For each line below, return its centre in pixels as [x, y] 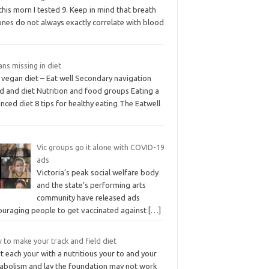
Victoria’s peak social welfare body [97, 172]
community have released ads [88, 197]
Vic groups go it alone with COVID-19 [100, 147]
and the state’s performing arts [91, 185]
